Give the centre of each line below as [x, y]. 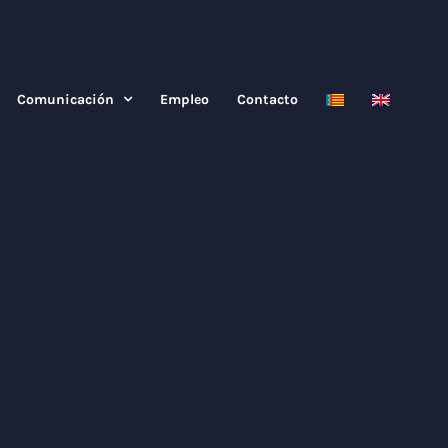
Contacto [267, 99]
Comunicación [65, 99]
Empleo [184, 99]
